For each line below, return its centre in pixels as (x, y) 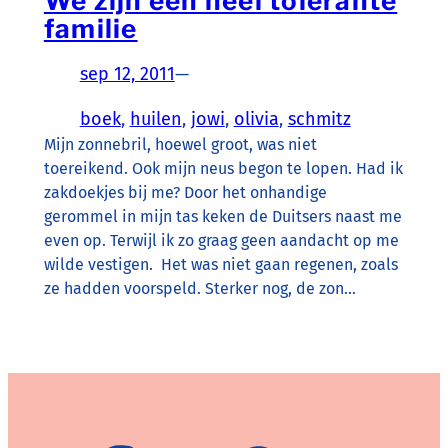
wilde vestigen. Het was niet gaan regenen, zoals (220, 265)
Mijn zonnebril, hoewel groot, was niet (180, 145)
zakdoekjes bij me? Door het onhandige (185, 193)
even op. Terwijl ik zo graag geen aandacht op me (221, 241)
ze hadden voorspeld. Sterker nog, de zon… (199, 289)
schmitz (319, 119)
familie (90, 29)
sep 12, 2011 (127, 74)
